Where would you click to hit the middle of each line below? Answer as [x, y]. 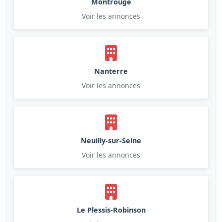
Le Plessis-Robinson [111, 210]
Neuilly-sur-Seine [111, 140]
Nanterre [111, 71]
